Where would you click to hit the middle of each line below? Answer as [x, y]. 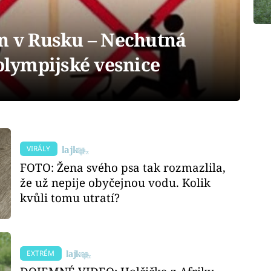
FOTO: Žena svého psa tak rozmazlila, [123, 167]
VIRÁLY [39, 149]
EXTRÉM [41, 253]
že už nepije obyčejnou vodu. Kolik [116, 182]
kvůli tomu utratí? [70, 197]
